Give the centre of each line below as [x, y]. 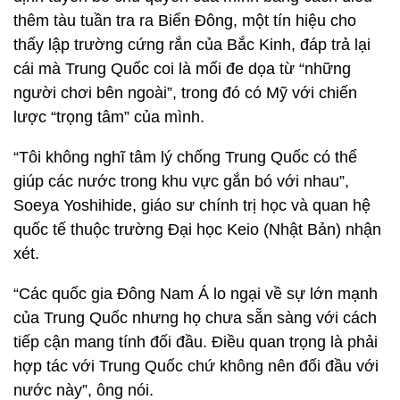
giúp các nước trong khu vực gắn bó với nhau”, [181, 181]
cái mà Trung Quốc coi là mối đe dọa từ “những [182, 69]
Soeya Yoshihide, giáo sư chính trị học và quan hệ [192, 205]
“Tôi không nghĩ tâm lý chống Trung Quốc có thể [185, 157]
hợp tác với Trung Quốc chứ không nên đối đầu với [196, 366]
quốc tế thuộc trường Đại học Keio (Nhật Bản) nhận [197, 229]
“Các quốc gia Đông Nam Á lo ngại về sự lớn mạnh [196, 294]
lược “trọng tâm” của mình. [109, 117]
